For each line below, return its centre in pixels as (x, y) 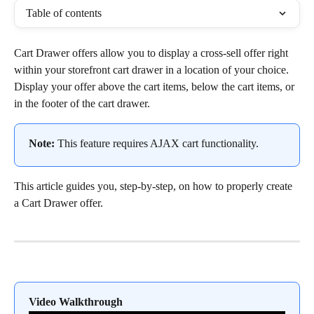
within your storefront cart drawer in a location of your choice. (153, 70)
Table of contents (64, 13)
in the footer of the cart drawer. (82, 103)
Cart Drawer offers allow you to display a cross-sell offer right (152, 53)
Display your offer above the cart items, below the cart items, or (156, 87)
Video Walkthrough (76, 302)
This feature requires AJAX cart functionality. (157, 143)
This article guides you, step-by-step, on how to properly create (155, 186)
